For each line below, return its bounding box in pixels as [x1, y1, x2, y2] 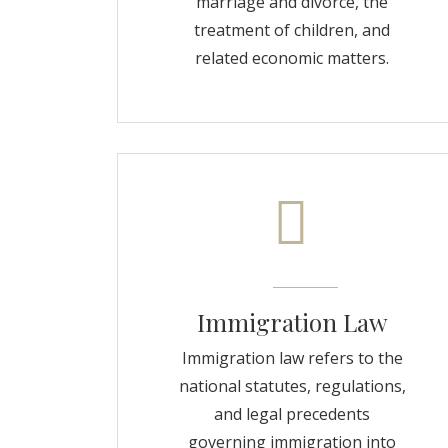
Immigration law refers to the [181, 347, 403, 369]
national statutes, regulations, [178, 375, 406, 397]
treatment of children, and [194, 19, 390, 41]
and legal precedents [214, 403, 370, 425]
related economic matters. [195, 47, 389, 69]
